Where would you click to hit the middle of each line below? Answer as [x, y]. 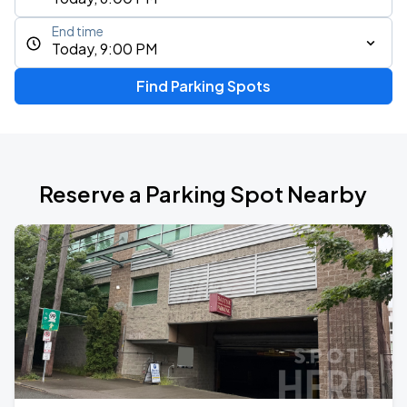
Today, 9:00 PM [104, 49]
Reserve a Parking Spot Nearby [203, 194]
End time [78, 31]
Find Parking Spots [203, 86]
